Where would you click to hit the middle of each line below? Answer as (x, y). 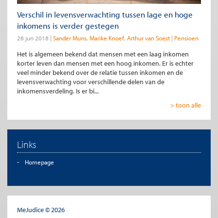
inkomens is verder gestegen (68, 25)
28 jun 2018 (33, 38)
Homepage (39, 162)
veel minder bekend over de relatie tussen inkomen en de (100, 72)
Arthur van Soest (148, 38)
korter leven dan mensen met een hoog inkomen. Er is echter (105, 63)
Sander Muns (70, 38)
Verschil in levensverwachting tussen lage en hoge (105, 14)
